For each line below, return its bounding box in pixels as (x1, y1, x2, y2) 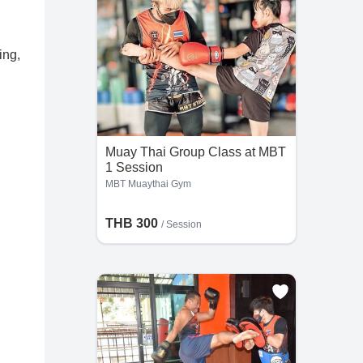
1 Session (105, 160, 163, 174)
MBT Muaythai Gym (105, 178, 191, 190)
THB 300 (105, 216, 161, 230)
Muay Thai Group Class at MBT (105, 145, 286, 159)
